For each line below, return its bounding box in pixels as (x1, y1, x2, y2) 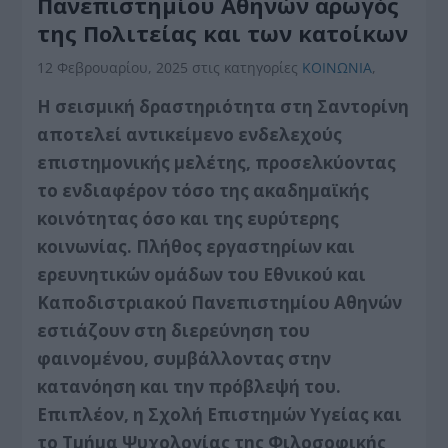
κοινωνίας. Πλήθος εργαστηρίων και (37, 234, 356, 258)
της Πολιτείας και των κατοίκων (37, 17, 409, 48)
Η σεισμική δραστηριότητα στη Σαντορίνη (37, 94, 410, 118)
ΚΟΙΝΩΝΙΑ (302, 57, 373, 77)
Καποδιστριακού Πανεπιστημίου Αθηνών (37, 290, 403, 314)
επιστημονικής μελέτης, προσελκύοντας (37, 150, 397, 174)
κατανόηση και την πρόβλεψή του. (37, 374, 342, 398)
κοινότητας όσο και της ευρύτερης (37, 206, 340, 230)
